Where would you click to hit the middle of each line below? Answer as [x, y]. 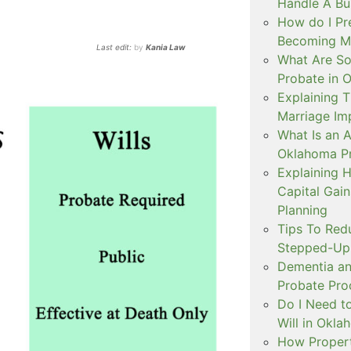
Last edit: [116, 47]
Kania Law [166, 47]
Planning [302, 210]
